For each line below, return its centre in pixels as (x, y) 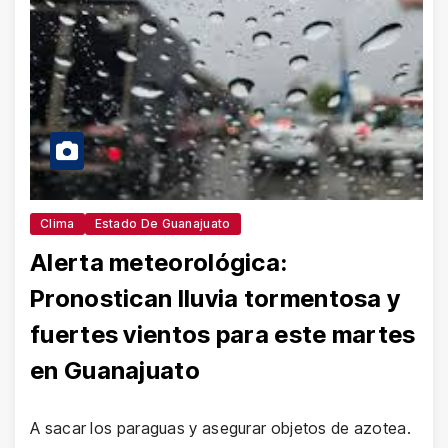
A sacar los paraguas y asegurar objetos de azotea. (220, 427)
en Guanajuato (115, 370)
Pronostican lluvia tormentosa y (215, 298)
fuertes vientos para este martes (223, 334)
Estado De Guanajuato (162, 223)
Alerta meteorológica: (159, 262)
